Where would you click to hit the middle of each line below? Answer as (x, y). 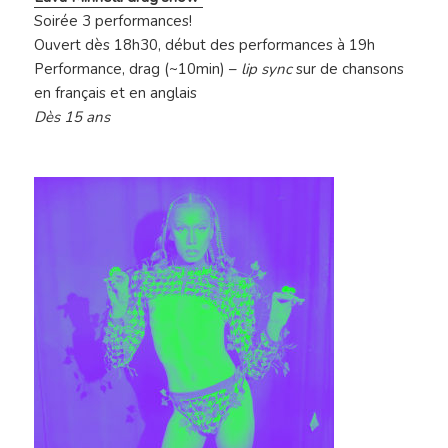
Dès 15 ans (72, 117)
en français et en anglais (116, 93)
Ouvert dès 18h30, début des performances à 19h (205, 45)
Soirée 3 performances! (113, 21)
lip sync (267, 69)
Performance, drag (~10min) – (138, 69)
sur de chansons (348, 69)
